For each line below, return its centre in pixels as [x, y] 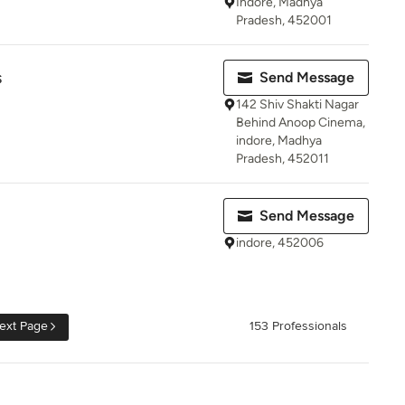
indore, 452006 [280, 243]
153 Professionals [298, 326]
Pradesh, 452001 [284, 20]
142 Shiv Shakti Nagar [297, 104]
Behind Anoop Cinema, [301, 122]
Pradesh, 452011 [283, 159]
